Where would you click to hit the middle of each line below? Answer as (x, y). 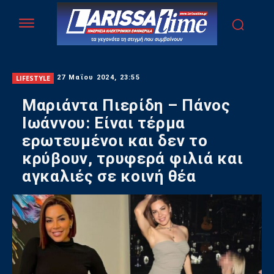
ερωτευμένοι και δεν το (115, 141)
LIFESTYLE (33, 78)
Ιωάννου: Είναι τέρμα (104, 123)
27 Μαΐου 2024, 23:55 (98, 78)
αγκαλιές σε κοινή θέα (109, 176)
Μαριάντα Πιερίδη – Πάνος (126, 106)
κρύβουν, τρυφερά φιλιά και (133, 159)
